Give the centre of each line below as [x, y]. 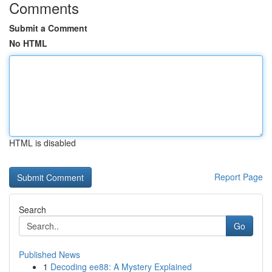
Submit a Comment [48, 28]
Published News [49, 254]
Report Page [239, 177]
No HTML [28, 43]
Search [32, 209]
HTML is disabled [42, 143]
